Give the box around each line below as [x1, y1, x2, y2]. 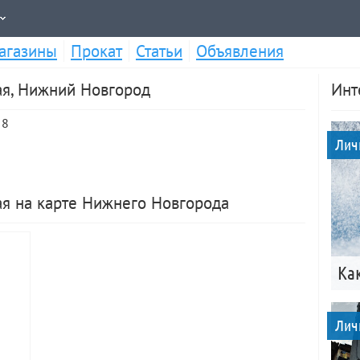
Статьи [136, 40, 182, 62]
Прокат [71, 40, 122, 62]
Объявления [196, 40, 284, 62]
